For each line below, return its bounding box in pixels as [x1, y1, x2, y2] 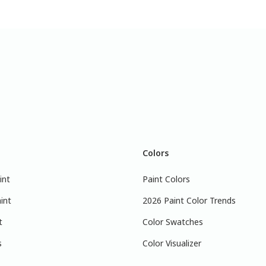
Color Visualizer [142, 237, 201, 249]
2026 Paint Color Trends [142, 194, 236, 206]
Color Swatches [142, 216, 203, 227]
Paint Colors [142, 173, 190, 185]
